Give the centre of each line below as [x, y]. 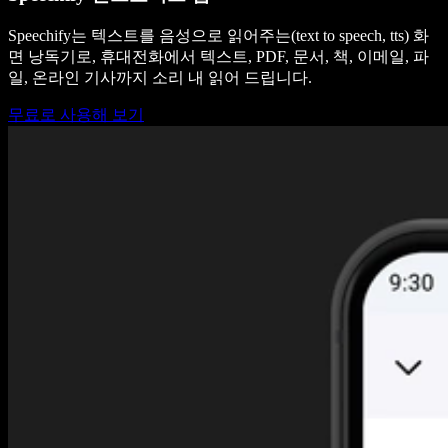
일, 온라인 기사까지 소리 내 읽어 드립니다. [162, 78]
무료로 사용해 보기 [76, 115]
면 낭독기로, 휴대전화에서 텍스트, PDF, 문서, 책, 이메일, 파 [218, 57]
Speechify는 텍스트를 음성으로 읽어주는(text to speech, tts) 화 [218, 36]
